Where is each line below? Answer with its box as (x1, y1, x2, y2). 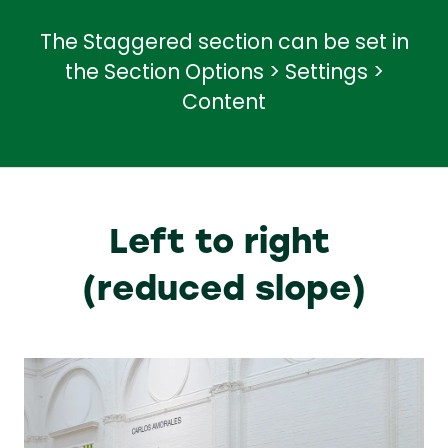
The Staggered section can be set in (39, 27, 409, 62)
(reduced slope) (82, 263, 366, 310)
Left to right (108, 216, 340, 263)
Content (182, 87, 266, 122)
